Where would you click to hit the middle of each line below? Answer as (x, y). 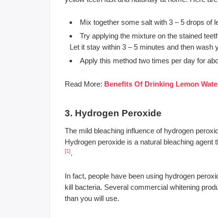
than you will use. (92, 198)
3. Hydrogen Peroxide (113, 113)
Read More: (84, 84)
